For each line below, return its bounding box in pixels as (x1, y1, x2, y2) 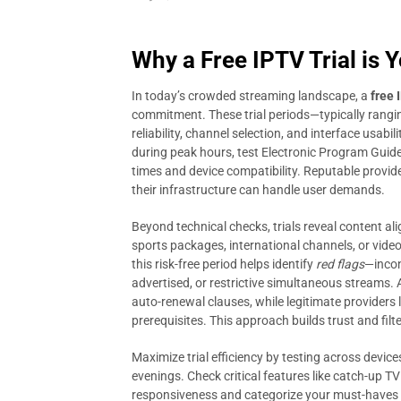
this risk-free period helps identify (132, 257, 316, 271)
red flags (316, 257, 364, 271)
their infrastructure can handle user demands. (132, 183, 385, 197)
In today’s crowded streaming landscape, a (132, 89, 371, 103)
